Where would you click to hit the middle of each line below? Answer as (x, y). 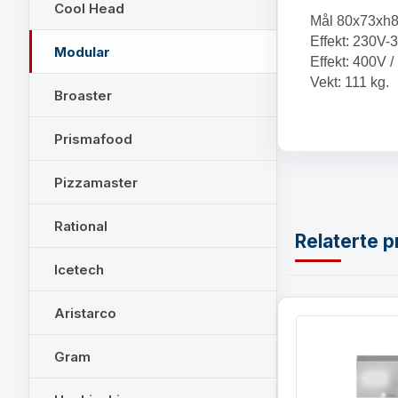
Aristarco (85, 313)
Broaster (83, 95)
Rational (81, 226)
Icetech (79, 269)
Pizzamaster (96, 182)
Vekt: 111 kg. (350, 82)
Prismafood (93, 139)
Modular (82, 52)
